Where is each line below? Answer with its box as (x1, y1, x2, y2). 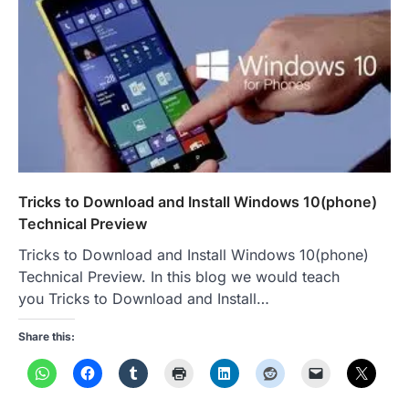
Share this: (18, 330, 75, 344)
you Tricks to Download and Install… (18, 289, 269, 309)
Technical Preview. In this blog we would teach (18, 267, 340, 287)
